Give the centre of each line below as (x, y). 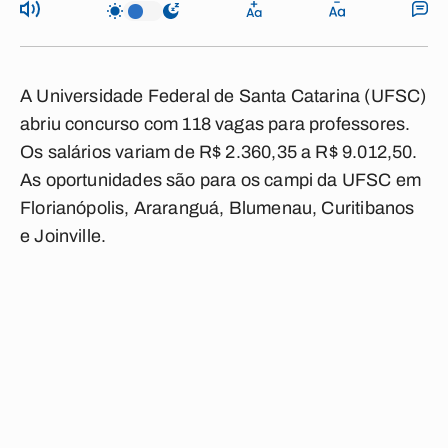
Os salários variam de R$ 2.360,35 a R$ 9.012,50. (219, 152)
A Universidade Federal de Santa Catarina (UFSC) (223, 96)
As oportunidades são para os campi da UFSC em (221, 180)
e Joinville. (63, 236)
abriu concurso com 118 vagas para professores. (215, 124)
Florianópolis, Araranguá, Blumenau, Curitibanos (217, 208)
